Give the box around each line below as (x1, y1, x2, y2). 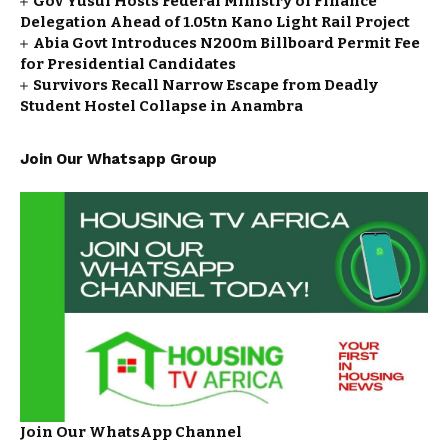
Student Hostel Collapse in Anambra (20, 97, 303, 115)
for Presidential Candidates (20, 55, 236, 73)
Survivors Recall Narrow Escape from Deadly (33, 76, 379, 94)
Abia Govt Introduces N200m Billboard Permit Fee (33, 34, 421, 52)
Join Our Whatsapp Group (20, 150, 217, 168)
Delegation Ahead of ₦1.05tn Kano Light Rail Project (20, 13, 410, 31)
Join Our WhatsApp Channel (20, 422, 242, 441)
